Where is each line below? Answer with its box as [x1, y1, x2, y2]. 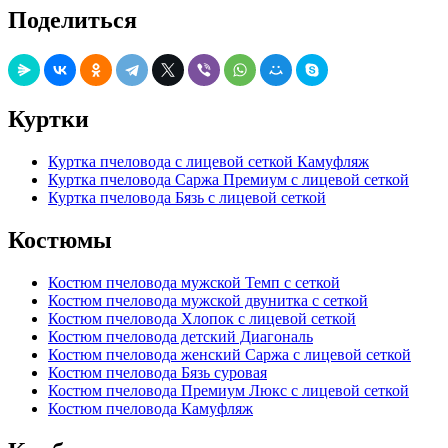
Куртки [8, 105, 89, 132]
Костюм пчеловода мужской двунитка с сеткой [48, 291, 368, 309]
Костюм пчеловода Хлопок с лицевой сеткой [48, 309, 356, 327]
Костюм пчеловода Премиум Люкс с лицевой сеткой [48, 381, 409, 399]
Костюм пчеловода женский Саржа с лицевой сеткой [48, 345, 411, 363]
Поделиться [8, 7, 137, 34]
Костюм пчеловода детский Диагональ [48, 327, 313, 345]
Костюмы [8, 226, 112, 253]
